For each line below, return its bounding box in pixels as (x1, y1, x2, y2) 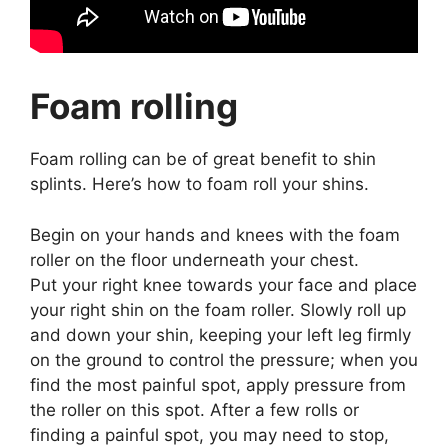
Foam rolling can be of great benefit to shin (30, 149, 376, 170)
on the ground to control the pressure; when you (30, 349, 418, 370)
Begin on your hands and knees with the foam (30, 224, 400, 245)
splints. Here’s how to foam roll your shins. (30, 174, 369, 195)
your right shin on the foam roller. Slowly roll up (30, 299, 406, 320)
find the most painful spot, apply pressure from (30, 374, 406, 395)
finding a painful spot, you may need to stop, (30, 424, 389, 445)
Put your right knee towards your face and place (30, 274, 417, 295)
